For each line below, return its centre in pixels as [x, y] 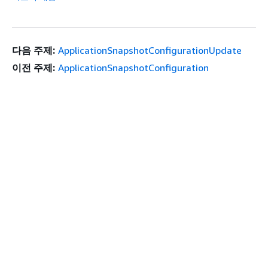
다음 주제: [33, 51]
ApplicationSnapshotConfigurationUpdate [150, 51]
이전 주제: [33, 68]
